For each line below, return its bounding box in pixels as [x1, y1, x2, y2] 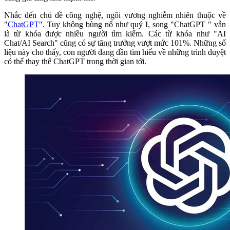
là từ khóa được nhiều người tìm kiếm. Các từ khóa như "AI [4, 29, 226, 38]
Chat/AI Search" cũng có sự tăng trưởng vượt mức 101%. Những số [4, 38, 226, 47]
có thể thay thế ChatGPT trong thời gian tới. [4, 56, 146, 66]
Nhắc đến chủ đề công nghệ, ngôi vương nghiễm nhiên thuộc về [4, 10, 226, 20]
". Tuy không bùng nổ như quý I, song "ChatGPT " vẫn [39, 20, 226, 29]
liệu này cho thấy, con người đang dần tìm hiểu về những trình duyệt [4, 47, 226, 56]
